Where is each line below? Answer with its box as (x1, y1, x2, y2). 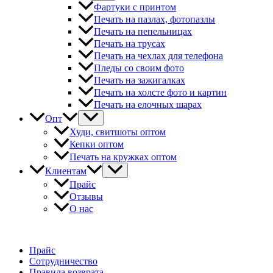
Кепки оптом (69, 139, 124, 150)
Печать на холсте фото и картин (94, 87, 227, 98)
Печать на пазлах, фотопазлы (94, 14, 215, 25)
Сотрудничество (29, 255, 97, 266)
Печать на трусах (94, 38, 165, 49)
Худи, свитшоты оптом (69, 127, 166, 138)
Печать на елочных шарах (94, 99, 202, 110)
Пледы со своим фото (94, 63, 184, 74)
